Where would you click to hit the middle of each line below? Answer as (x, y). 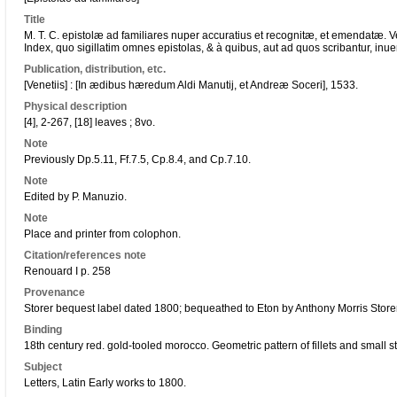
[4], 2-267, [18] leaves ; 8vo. (90, 122)
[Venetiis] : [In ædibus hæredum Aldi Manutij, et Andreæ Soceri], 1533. (191, 85)
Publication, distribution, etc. (95, 69)
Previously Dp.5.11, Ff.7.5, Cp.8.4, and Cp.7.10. (137, 160)
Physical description (75, 106)
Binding (43, 330)
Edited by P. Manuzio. (75, 197)
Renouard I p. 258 (67, 271)
